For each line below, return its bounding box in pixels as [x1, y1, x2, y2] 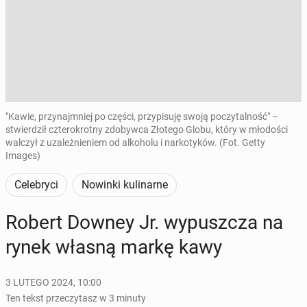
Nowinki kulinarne [82, 178, 168, 191]
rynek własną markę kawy [5, 236, 222, 258]
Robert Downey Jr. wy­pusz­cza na [5, 211, 283, 234]
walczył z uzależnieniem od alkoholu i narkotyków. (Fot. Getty [5, 137, 265, 148]
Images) [5, 150, 40, 161]
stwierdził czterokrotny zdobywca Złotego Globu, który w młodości [5, 124, 288, 135]
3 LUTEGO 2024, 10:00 [5, 277, 101, 288]
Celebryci [14, 178, 58, 191]
